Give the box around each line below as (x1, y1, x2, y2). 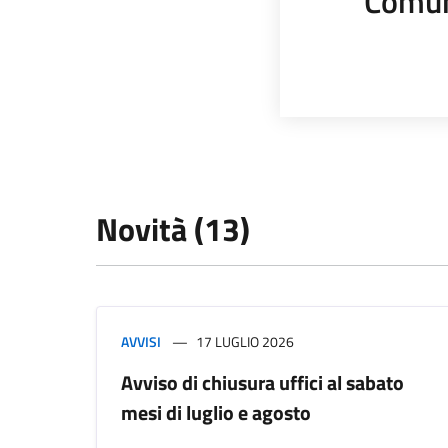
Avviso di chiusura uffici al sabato (121, 367, 404, 398)
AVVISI (121, 331, 161, 352)
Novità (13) (96, 205, 250, 253)
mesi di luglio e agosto (121, 397, 311, 428)
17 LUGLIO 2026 (196, 331, 294, 352)
